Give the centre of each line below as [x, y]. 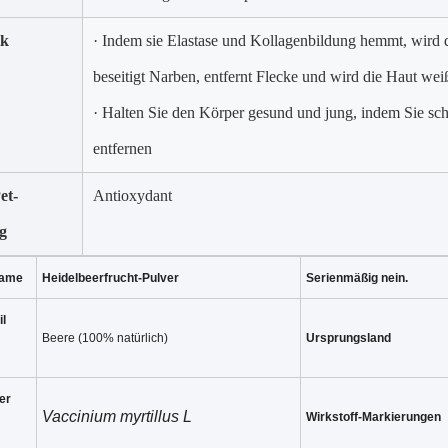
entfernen [122, 148]
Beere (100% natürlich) [105, 338]
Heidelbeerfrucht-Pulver [110, 278]
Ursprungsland [348, 338]
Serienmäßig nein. [357, 278]
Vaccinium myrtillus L [117, 416]
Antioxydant [132, 195]
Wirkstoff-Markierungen [373, 417]
